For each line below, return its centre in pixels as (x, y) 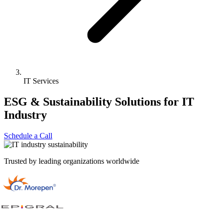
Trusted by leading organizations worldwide (72, 161)
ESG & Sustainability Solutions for (91, 101)
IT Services (41, 81)
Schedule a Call (28, 135)
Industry (25, 115)
